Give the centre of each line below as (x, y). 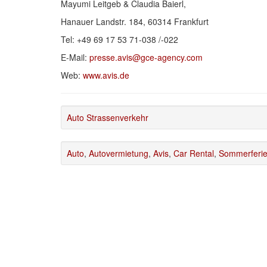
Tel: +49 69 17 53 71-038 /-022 (119, 39)
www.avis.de (106, 75)
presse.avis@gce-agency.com (146, 57)
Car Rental (194, 153)
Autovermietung (119, 153)
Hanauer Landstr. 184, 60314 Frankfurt (135, 21)
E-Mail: (75, 57)
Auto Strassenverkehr (108, 117)
